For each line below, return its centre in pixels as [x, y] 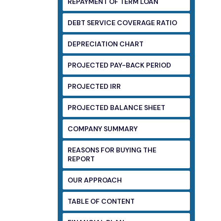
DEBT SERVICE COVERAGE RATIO [167, 23]
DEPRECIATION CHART [131, 44]
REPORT [81, 159]
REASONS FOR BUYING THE [112, 150]
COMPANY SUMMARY [103, 129]
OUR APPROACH [95, 180]
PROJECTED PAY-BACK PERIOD [159, 65]
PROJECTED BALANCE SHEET [155, 108]
